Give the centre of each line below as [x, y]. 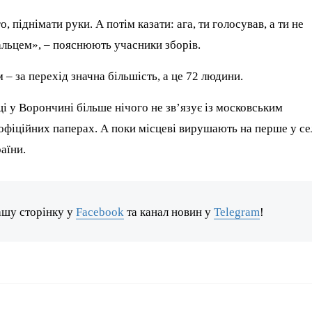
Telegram [237, 212]
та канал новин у [169, 212]
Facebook [100, 212]
